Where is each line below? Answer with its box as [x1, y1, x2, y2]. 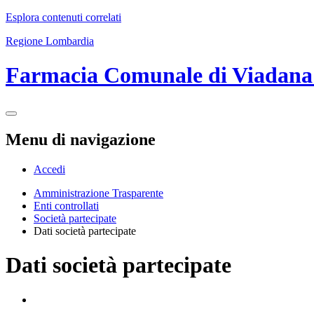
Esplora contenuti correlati [6, 11, 121, 23]
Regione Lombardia [6, 35, 94, 47]
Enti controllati [34, 199, 99, 212]
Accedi [34, 163, 65, 175]
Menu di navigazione [6, 130, 156, 149]
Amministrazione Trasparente [34, 186, 163, 199]
